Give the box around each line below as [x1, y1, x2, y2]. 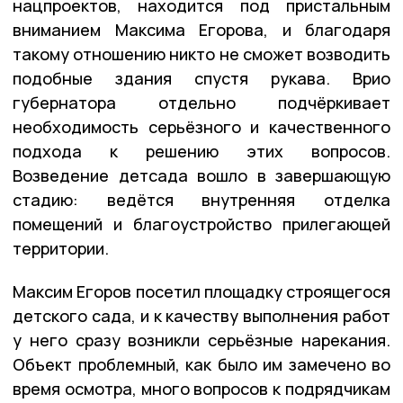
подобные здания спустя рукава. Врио [13, 67, 390, 89]
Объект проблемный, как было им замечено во [13, 353, 390, 375]
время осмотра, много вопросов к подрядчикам [13, 377, 390, 399]
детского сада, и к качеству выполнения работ [13, 304, 390, 327]
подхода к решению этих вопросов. [13, 139, 390, 162]
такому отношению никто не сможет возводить [13, 42, 390, 65]
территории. [13, 237, 109, 259]
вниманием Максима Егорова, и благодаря [13, 18, 390, 40]
